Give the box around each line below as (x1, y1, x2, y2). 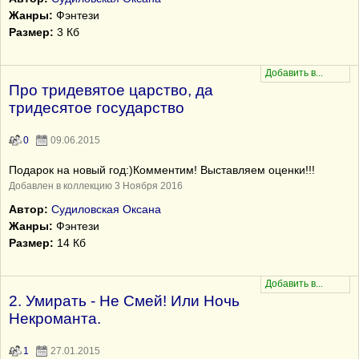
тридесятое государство (9, 99, 184, 116)
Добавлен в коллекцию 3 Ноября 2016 (9, 180, 183, 192)
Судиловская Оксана (51, 203, 161, 216)
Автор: (9, 203, 48, 216)
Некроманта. (9, 310, 101, 327)
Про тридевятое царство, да (9, 82, 213, 99)
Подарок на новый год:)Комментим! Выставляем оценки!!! (9, 163, 315, 176)
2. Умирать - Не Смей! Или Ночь (9, 292, 240, 309)
